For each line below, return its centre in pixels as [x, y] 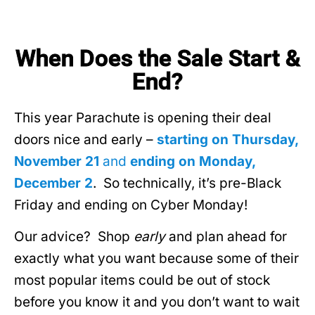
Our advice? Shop [74, 237]
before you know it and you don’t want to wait [157, 302]
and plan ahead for [226, 237]
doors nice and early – [85, 139]
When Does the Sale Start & [157, 58]
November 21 [58, 161]
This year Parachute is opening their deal [143, 117]
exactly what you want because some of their [156, 259]
